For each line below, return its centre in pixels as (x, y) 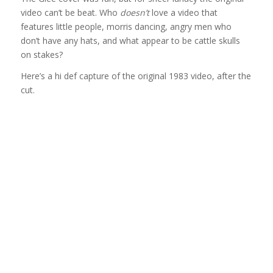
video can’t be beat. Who (70, 13)
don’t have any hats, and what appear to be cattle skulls (130, 41)
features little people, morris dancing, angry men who (126, 27)
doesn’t (134, 13)
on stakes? (41, 55)
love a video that (183, 13)
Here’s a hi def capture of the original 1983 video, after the (136, 76)
